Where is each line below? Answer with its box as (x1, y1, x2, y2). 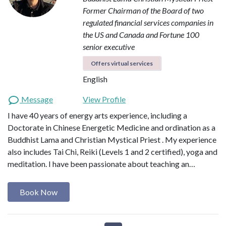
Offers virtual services (91, 60, 153, 68)
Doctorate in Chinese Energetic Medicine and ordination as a (8, 123, 215, 133)
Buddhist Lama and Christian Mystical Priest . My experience (8, 135, 216, 145)
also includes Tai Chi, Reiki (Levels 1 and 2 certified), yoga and (8, 147, 217, 157)
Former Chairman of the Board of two (83, 6, 204, 16)
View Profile (83, 94, 126, 104)
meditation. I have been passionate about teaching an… (8, 159, 195, 169)
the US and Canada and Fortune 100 (83, 30, 200, 40)
